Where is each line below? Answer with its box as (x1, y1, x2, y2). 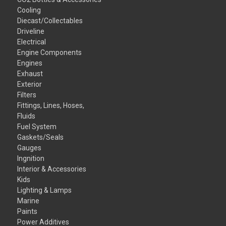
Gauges (17, 143, 42, 152)
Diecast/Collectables (17, 16, 83, 25)
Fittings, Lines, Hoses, (17, 101, 85, 109)
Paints (17, 207, 38, 215)
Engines (17, 59, 43, 67)
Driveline (17, 27, 45, 35)
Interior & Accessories (17, 164, 87, 173)
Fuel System (17, 122, 57, 131)
